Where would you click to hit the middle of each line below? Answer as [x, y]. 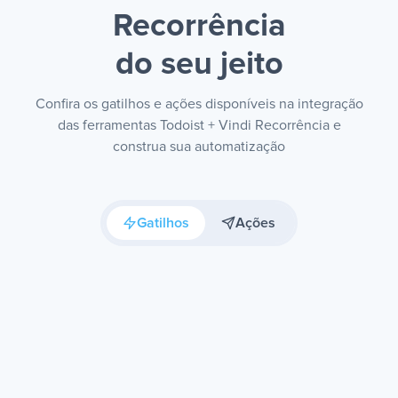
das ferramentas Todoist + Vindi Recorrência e [199, 125]
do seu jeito [199, 65]
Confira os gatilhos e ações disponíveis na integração [199, 104]
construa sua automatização [199, 147]
